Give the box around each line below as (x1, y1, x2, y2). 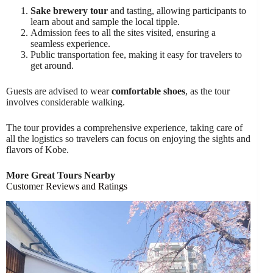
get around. (30, 60, 74, 71)
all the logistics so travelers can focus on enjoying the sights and (6, 133, 250, 144)
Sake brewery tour (30, 5, 108, 16)
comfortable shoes (112, 86, 185, 97)
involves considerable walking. (6, 97, 125, 108)
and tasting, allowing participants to (108, 5, 246, 16)
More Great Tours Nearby (6, 170, 115, 181)
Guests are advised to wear (6, 86, 112, 97)
